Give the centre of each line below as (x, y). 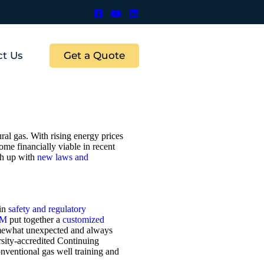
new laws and (63, 157)
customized (83, 219)
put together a (35, 219)
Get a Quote (95, 55)
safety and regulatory (47, 209)
